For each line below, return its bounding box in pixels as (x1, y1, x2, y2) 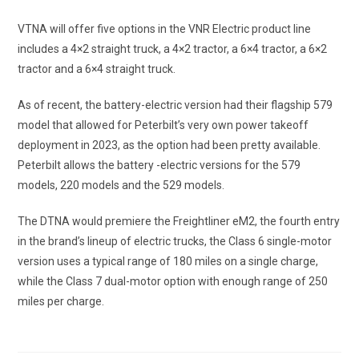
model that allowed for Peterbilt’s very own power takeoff (18, 119, 309, 131)
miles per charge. (18, 295, 105, 308)
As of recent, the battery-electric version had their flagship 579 (18, 99, 333, 111)
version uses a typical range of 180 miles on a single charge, (18, 255, 319, 268)
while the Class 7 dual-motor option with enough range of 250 (18, 275, 329, 288)
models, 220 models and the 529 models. (18, 179, 225, 192)
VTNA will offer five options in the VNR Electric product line (18, 22, 312, 35)
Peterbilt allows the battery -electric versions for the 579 (18, 159, 301, 171)
